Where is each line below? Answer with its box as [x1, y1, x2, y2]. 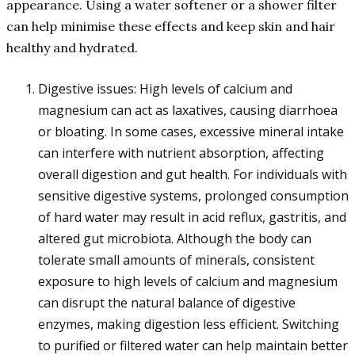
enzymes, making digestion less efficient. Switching [38, 315, 339, 334]
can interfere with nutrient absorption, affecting [38, 144, 324, 162]
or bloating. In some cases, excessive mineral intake [38, 123, 344, 141]
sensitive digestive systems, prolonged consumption [38, 187, 349, 205]
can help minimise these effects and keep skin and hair [6, 18, 335, 35]
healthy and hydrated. [6, 40, 138, 56]
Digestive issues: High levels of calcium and [38, 80, 292, 98]
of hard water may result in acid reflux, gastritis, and [38, 208, 346, 227]
